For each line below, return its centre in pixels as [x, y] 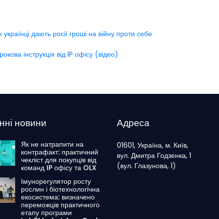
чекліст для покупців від [59, 160]
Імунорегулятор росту [56, 182]
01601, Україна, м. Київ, [153, 145]
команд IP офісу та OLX [59, 168]
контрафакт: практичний [60, 152]
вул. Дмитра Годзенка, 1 [154, 156]
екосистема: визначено [58, 197]
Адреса [133, 123]
